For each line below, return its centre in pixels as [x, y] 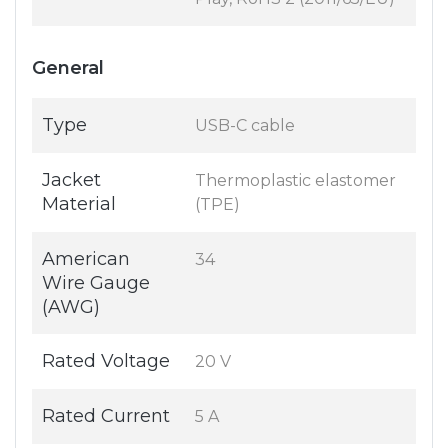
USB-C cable [245, 126]
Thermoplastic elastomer [295, 181]
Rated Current [106, 416]
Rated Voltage [106, 361]
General [68, 68]
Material [79, 204]
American [86, 259]
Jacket [71, 180]
